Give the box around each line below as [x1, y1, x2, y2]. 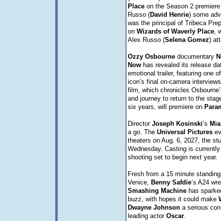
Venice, [127, 179, 151, 186]
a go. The [127, 128, 157, 136]
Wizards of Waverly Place [136, 28, 214, 35]
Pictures [187, 128, 213, 136]
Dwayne [127, 204, 151, 211]
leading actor [127, 212, 166, 220]
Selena [164, 36, 185, 43]
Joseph [151, 120, 174, 127]
